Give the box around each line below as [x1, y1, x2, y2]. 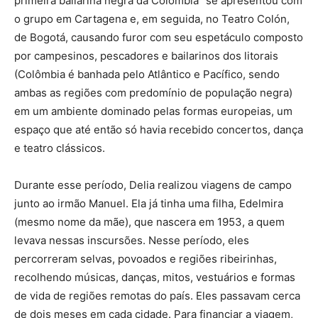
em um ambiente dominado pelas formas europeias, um [14, 104, 292, 118]
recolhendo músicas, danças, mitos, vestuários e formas [14, 270, 295, 284]
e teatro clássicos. [14, 141, 105, 155]
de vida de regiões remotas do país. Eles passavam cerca [14, 288, 300, 302]
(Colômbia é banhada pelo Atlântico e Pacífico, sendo [14, 67, 280, 81]
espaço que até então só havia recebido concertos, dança [14, 122, 303, 136]
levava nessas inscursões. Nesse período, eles [14, 233, 249, 247]
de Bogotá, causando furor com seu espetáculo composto [14, 30, 303, 44]
